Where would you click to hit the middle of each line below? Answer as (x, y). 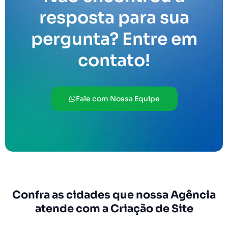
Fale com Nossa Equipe (118, 98)
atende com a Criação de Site (114, 208)
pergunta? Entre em (114, 39)
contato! (114, 60)
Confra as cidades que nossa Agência (114, 195)
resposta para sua (114, 18)
